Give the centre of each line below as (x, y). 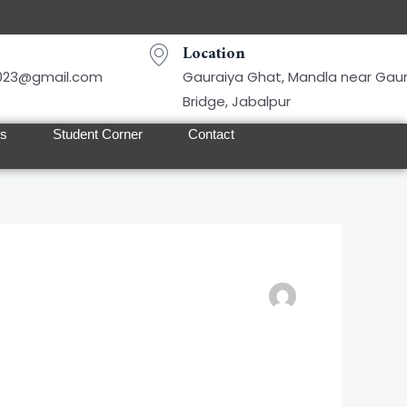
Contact (211, 134)
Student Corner (98, 134)
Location (214, 54)
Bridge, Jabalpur (237, 101)
